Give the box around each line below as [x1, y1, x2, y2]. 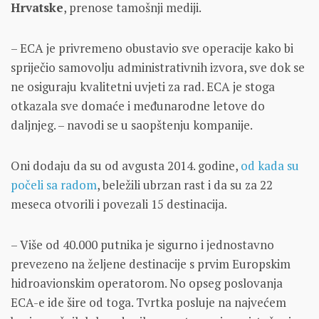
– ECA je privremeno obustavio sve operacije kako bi [11, 40, 293, 57]
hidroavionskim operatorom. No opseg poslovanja [11, 275, 283, 292]
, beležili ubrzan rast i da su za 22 [97, 177, 273, 194]
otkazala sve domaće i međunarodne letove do [11, 98, 265, 115]
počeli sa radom [11, 177, 97, 194]
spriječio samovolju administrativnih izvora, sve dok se [11, 59, 305, 76]
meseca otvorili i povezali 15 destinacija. [11, 196, 227, 213]
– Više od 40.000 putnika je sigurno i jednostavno [11, 236, 274, 253]
